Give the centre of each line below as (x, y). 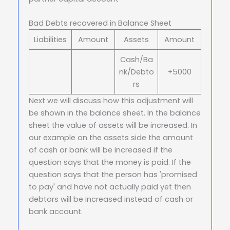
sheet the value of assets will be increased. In (113, 126)
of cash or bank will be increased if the (101, 150)
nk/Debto (136, 72)
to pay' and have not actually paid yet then (110, 187)
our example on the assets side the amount (111, 138)
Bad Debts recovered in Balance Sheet (100, 23)
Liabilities (50, 40)
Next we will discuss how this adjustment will (111, 101)
